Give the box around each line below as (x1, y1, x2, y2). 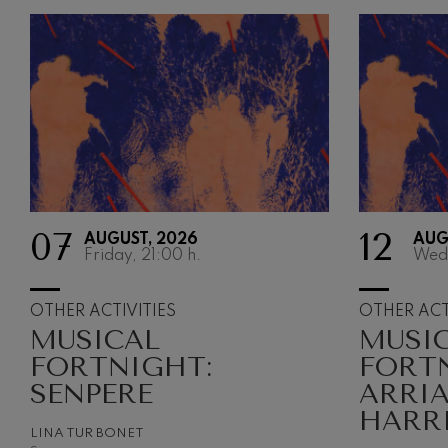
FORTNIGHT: (30, 351, 212, 384)
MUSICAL (30, 324, 160, 357)
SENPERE (30, 378, 153, 411)
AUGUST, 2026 (84, 232, 198, 249)
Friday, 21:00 (84, 248, 183, 265)
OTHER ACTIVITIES (30, 304, 176, 321)
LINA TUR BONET (30, 427, 144, 441)
